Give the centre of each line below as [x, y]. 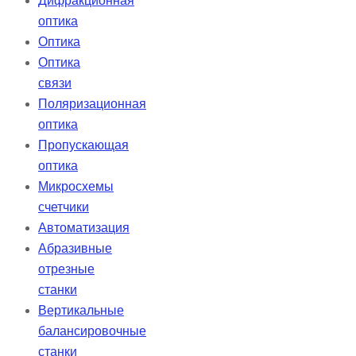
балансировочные [92, 331]
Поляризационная [92, 104]
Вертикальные [81, 311]
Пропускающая [83, 145]
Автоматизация [84, 228]
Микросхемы [76, 187]
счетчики [64, 207]
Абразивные [75, 249]
